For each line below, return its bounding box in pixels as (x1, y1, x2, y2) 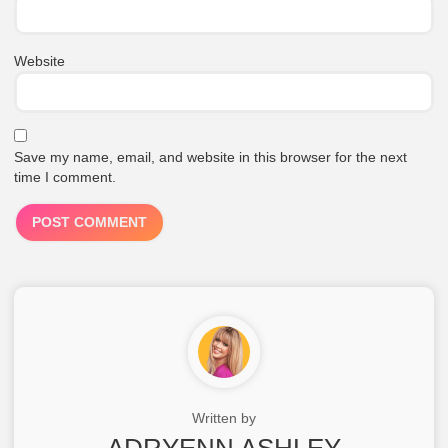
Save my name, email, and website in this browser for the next (14, 149, 408, 166)
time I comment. (14, 169, 117, 186)
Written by (192, 410, 256, 427)
